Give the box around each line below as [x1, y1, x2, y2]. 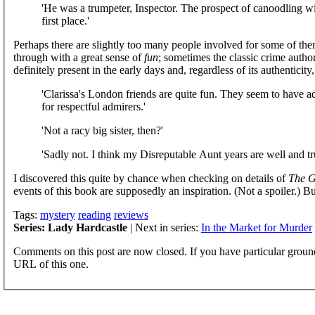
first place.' [41, 14, 89, 27]
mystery [40, 208, 75, 221]
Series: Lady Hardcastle [13, 221, 127, 233]
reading [78, 208, 111, 221]
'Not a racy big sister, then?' [41, 124, 163, 136]
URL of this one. [13, 257, 89, 270]
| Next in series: [127, 221, 201, 233]
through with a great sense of [13, 51, 144, 63]
